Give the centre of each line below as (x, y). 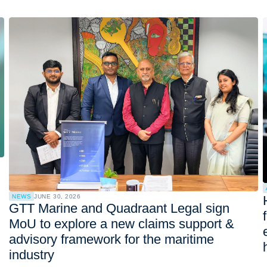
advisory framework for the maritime (111, 240)
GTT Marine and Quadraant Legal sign (119, 209)
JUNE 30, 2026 (58, 197)
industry (31, 255)
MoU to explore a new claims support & (121, 224)
